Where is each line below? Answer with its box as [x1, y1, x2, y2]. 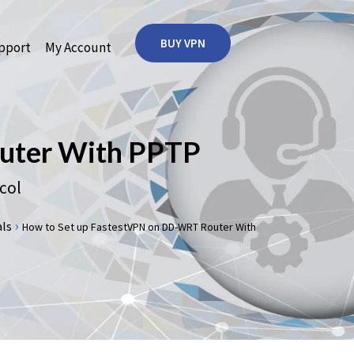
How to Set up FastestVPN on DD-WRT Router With [16, 220, 250, 234]
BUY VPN [154, 36, 200, 51]
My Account [39, 39, 106, 56]
